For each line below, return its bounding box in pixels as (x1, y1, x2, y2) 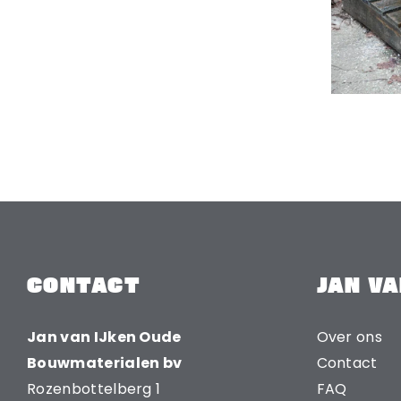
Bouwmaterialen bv (27, 352, 183, 373)
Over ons (316, 326, 383, 347)
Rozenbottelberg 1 (27, 378, 161, 399)
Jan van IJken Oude (27, 326, 182, 347)
